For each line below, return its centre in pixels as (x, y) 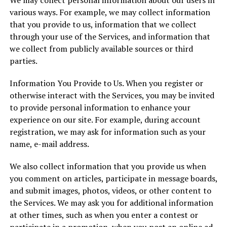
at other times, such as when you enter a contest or (104, 215)
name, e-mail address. (49, 144)
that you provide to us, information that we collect (103, 24)
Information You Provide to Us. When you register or (106, 83)
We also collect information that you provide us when (108, 166)
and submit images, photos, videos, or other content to (110, 191)
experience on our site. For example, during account (105, 120)
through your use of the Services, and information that (110, 36)
